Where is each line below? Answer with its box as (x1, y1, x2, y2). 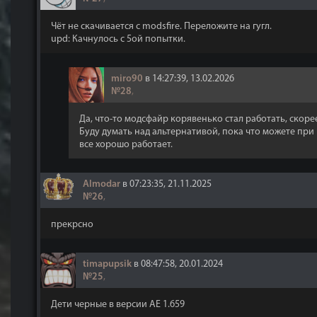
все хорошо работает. (79, 139, 173, 150)
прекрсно (51, 219, 93, 230)
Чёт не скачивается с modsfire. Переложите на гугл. (51, 21, 272, 32)
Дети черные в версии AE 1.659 (51, 299, 185, 310)
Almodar (83, 179, 120, 190)
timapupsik (83, 259, 132, 270)
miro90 (111, 74, 143, 84)
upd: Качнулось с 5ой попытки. (51, 34, 185, 45)
